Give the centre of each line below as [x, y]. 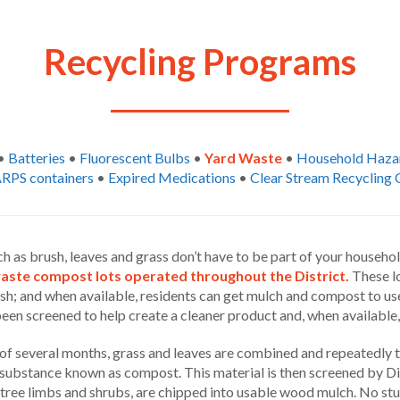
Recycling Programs [200, 62]
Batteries [36, 158]
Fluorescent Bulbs [134, 158]
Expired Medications [171, 177]
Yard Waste [243, 158]
